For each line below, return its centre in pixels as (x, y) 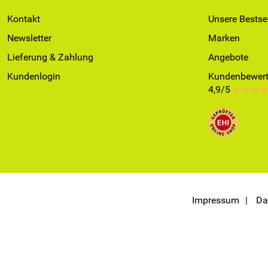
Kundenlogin (34, 76)
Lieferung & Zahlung (50, 57)
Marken (224, 38)
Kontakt (24, 19)
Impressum (215, 200)
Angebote (228, 57)
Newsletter (29, 38)
